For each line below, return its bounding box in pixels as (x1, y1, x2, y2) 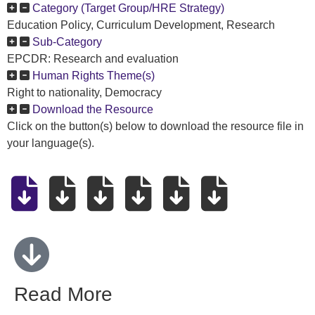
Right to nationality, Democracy (7, 86, 162, 98)
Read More (14, 283, 112, 306)
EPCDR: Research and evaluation (7, 53, 179, 65)
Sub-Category (32, 36, 102, 48)
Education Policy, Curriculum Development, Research (7, 19, 275, 31)
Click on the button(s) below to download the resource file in (7, 120, 304, 132)
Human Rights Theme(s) (32, 70, 155, 82)
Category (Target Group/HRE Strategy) (32, 2, 224, 14)
